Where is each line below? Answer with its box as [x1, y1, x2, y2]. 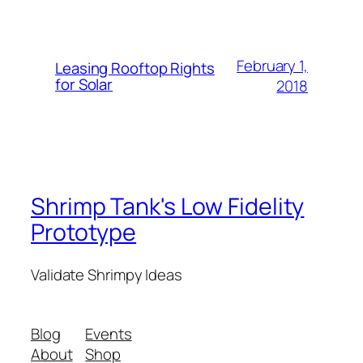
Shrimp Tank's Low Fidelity [31, 190, 305, 223]
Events [85, 323, 132, 345]
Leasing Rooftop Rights [55, 58, 215, 79]
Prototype [31, 216, 137, 249]
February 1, [237, 55, 308, 77]
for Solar [55, 74, 113, 96]
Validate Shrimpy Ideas [31, 263, 182, 285]
